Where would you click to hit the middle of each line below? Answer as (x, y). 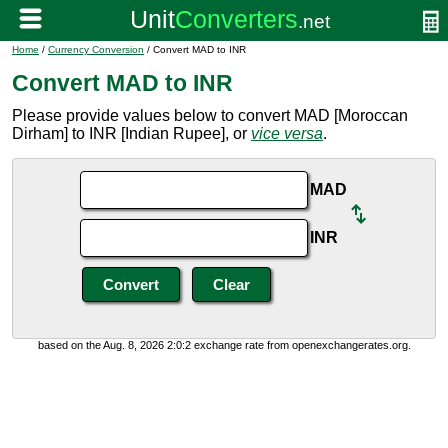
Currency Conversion (96, 49)
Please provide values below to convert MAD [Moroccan (210, 115)
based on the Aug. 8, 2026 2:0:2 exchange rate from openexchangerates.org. (224, 345)
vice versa (287, 133)
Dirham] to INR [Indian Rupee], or (131, 133)
